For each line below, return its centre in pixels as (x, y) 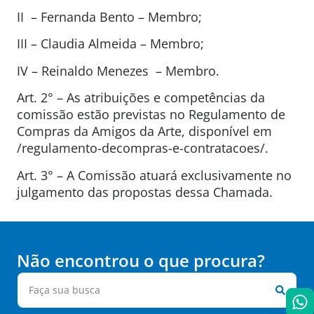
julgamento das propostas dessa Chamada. (145, 192)
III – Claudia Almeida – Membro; (110, 44)
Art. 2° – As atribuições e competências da (141, 98)
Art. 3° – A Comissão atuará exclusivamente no (154, 175)
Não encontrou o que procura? (141, 260)
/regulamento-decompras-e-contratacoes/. (143, 148)
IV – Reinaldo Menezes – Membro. (118, 70)
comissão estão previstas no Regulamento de (151, 115)
